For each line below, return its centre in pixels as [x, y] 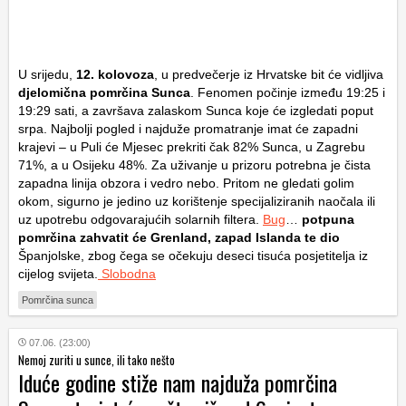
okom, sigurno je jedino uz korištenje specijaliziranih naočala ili [197, 201]
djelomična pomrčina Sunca [104, 92]
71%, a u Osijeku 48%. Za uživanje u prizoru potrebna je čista [194, 164]
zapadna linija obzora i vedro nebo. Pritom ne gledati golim [186, 183]
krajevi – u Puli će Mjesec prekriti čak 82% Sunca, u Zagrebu [192, 146]
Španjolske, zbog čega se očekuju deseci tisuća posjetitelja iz [193, 255]
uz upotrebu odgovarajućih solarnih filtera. [140, 219]
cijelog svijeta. [58, 273]
